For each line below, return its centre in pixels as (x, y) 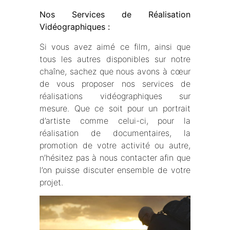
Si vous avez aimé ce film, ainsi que (115, 46)
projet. (52, 182)
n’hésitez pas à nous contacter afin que (115, 157)
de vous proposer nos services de (115, 83)
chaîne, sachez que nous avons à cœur (115, 71)
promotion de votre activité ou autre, (115, 145)
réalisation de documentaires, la (115, 133)
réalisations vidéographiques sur (115, 96)
